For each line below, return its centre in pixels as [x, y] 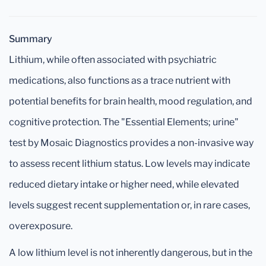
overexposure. [41, 226]
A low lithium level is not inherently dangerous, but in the [131, 253]
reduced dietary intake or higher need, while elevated [124, 184]
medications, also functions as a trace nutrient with [120, 80]
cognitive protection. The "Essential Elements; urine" [124, 122]
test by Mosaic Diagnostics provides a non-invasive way [131, 143]
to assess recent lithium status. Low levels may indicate [129, 164]
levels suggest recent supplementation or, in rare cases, [129, 205]
